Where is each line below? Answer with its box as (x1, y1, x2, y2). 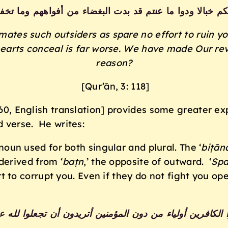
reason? (96, 57, 132, 69)
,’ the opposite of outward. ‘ (83, 156, 212, 168)
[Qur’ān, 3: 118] (78, 80, 150, 93)
